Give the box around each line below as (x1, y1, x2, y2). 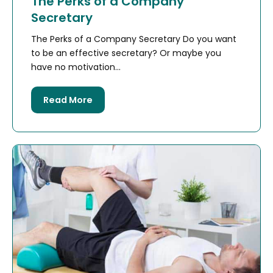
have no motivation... (31, 60, 121, 73)
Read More (43, 93, 93, 106)
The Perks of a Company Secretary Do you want (31, 32, 236, 45)
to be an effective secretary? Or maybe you (31, 46, 221, 59)
